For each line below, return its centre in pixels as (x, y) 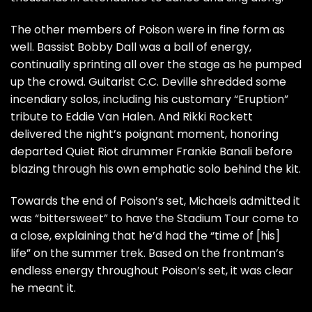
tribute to (38, 117)
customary (201, 100)
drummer (147, 152)
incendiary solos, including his (91, 100)
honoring (254, 134)
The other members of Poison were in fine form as (148, 30)
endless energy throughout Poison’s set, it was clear (152, 270)
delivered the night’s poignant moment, (120, 134)
